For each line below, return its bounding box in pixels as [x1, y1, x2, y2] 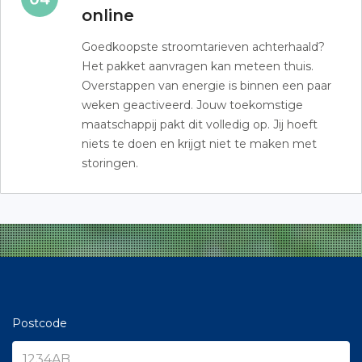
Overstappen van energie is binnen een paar [82, 78, 331, 93]
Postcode [12, 316, 67, 330]
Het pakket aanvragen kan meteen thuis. [82, 58, 314, 74]
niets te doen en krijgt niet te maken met [82, 136, 317, 151]
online [82, 5, 134, 25]
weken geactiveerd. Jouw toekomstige [82, 97, 303, 112]
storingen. [82, 155, 138, 170]
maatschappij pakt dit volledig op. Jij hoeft [82, 116, 318, 132]
